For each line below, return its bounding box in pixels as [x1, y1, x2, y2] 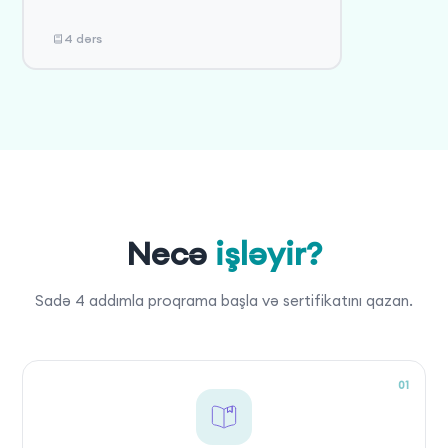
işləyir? [215, 232, 322, 274]
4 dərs [63, 31, 102, 47]
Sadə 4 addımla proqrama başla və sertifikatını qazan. [35, 290, 413, 310]
